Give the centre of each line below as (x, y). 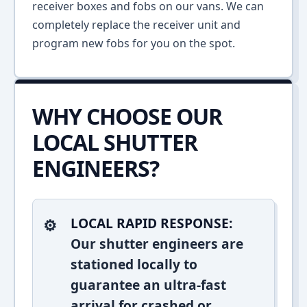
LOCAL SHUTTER (115, 142)
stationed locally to (134, 264)
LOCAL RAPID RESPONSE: (151, 223)
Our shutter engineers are (157, 244)
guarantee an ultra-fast (148, 285)
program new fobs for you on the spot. (134, 43)
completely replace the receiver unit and (136, 25)
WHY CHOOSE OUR (127, 116)
